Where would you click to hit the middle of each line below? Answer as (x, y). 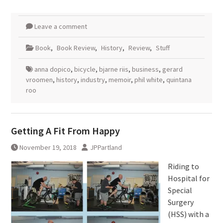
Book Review (76, 48)
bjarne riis (113, 69)
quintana (179, 79)
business (145, 69)
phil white (148, 79)
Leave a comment (60, 26)
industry (93, 79)
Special (180, 190)
